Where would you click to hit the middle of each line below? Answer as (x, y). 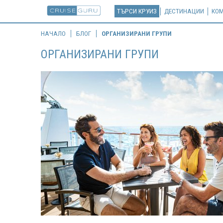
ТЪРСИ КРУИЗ (137, 11)
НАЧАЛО (53, 34)
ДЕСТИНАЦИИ (184, 11)
